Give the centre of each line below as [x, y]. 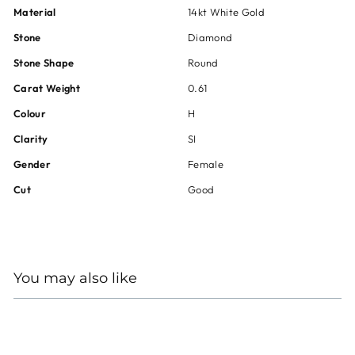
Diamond [210, 37]
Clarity [31, 139]
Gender [32, 164]
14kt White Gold [226, 12]
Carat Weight [47, 88]
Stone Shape [44, 63]
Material [35, 12]
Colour [30, 113]
